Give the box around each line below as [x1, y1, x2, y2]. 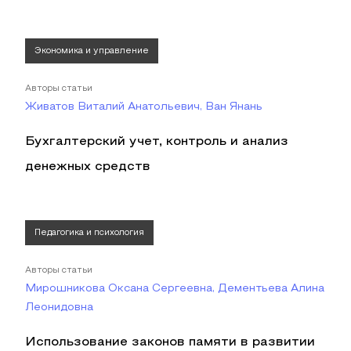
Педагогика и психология [34, 229, 144, 237]
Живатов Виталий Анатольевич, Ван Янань [25, 102, 262, 112]
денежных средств [25, 161, 150, 172]
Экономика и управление [34, 47, 149, 55]
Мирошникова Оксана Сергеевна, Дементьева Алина [25, 284, 324, 294]
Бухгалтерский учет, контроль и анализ [25, 136, 288, 147]
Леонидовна [25, 302, 93, 313]
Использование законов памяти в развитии [25, 337, 315, 348]
